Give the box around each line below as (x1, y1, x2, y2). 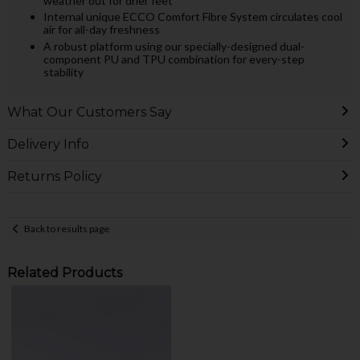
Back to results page (24, 223, 110, 235)
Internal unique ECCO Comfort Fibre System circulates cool (43, 10, 342, 24)
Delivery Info (6, 136, 89, 152)
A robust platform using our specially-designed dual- (43, 39, 305, 53)
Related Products (6, 264, 122, 280)
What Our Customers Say (6, 104, 172, 120)
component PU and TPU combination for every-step (43, 51, 305, 66)
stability (43, 64, 84, 79)
